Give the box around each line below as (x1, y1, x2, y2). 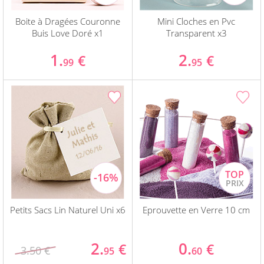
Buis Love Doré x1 (31, 27, 104, 39)
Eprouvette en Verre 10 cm (143, 204, 250, 216)
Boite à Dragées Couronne (15, 15, 120, 28)
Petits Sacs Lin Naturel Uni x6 (9, 204, 126, 216)
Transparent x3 (166, 27, 227, 39)
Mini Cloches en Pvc (157, 15, 236, 28)
